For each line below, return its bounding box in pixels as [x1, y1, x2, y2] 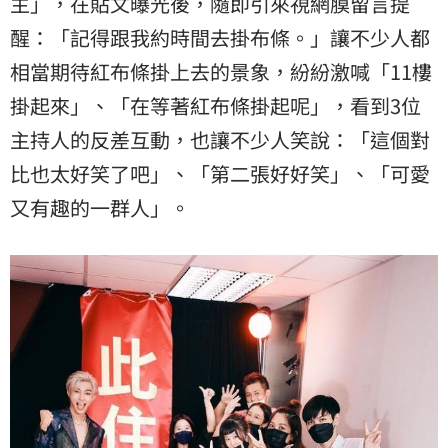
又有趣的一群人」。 [10, 193, 190, 223]
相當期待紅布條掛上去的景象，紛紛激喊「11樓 [10, 57, 432, 87]
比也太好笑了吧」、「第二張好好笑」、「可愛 [10, 159, 430, 189]
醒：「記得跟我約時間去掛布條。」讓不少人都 [10, 23, 430, 53]
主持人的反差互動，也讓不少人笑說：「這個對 [10, 125, 430, 155]
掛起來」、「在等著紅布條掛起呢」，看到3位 [10, 91, 421, 121]
